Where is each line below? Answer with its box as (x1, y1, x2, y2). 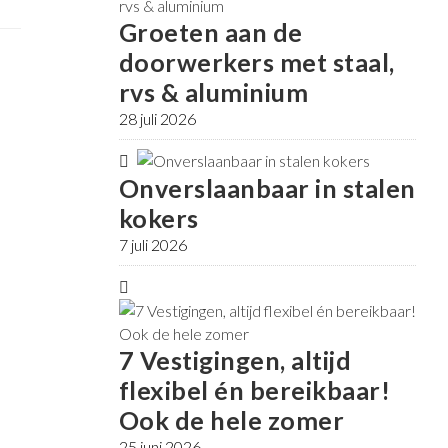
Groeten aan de (118, 17, 303, 48)
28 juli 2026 (118, 109, 196, 129)
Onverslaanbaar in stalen (118, 173, 416, 204)
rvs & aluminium (118, 77, 308, 108)
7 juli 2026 (118, 235, 187, 255)
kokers (118, 203, 199, 234)
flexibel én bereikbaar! (118, 375, 390, 406)
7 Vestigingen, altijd (118, 345, 351, 376)
